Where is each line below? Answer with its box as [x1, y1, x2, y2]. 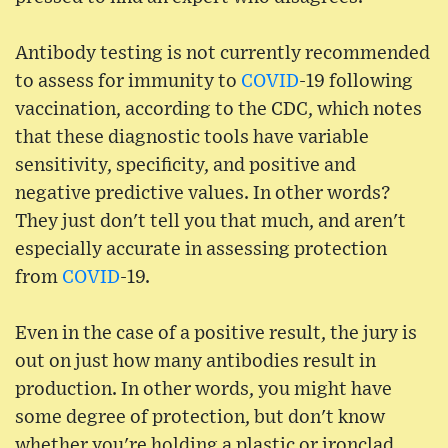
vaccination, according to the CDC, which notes [15, 100, 422, 120]
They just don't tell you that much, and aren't [15, 212, 406, 232]
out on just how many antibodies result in [15, 352, 376, 372]
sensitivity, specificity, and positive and [15, 156, 356, 176]
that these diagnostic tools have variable [15, 128, 369, 148]
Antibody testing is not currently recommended [15, 44, 430, 64]
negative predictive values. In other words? [15, 184, 391, 204]
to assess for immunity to [15, 72, 241, 92]
